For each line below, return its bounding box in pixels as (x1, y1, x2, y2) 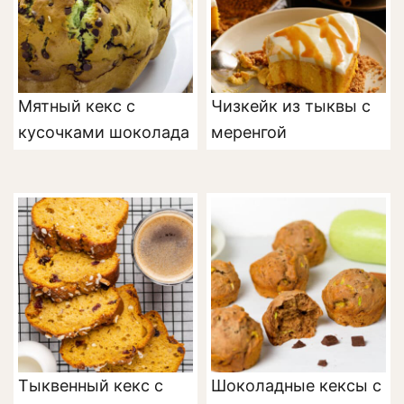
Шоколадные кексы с (211, 376, 381, 396)
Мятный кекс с (18, 96, 135, 116)
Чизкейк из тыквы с (211, 96, 371, 116)
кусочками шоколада (18, 123, 189, 142)
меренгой (211, 123, 287, 142)
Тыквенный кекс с (18, 376, 163, 396)
